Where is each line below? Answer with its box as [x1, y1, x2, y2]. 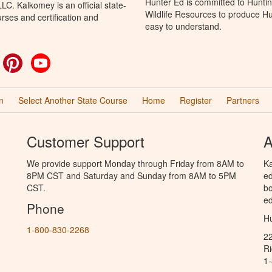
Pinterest [22, 53, 56, 66]
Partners [226, 93, 259, 106]
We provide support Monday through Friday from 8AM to [27, 157, 244, 169]
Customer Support [27, 130, 144, 152]
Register [179, 93, 212, 106]
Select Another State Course [18, 93, 127, 106]
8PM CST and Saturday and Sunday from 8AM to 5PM [27, 169, 236, 182]
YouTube [50, 53, 84, 66]
